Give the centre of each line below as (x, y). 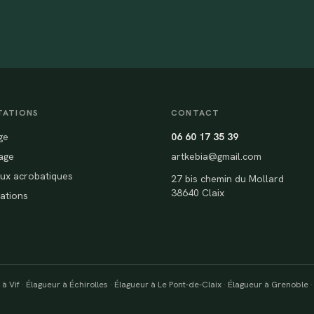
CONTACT (196, 113)
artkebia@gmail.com (216, 157)
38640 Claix (198, 193)
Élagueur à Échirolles (67, 285)
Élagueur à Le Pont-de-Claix (168, 285)
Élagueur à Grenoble (268, 285)
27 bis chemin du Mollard (227, 179)
